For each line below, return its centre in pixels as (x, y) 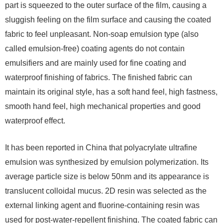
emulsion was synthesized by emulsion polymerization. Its (107, 162)
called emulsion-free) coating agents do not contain (95, 49)
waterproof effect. (35, 121)
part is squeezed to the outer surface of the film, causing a (106, 5)
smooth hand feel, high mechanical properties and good (103, 107)
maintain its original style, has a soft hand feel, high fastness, (111, 92)
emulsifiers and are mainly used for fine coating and (96, 63)
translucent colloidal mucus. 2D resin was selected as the (106, 191)
